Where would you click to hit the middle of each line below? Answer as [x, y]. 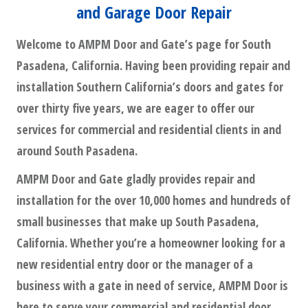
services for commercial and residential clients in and [149, 130]
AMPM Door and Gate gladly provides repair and [136, 179]
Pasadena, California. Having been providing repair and [153, 66]
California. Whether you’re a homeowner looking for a [151, 243]
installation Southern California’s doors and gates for [150, 87]
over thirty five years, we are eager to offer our [135, 108]
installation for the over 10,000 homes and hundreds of [154, 200]
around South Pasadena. [77, 151]
